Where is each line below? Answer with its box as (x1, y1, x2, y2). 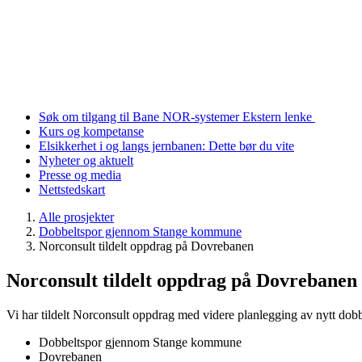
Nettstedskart (39, 183, 105, 197)
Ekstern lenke (242, 110, 315, 124)
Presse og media (39, 168, 121, 183)
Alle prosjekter (39, 210, 114, 225)
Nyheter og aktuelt (39, 154, 133, 168)
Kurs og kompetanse (39, 124, 144, 139)
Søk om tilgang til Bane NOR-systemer (39, 110, 242, 124)
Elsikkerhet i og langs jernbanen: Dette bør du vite (39, 139, 294, 154)
